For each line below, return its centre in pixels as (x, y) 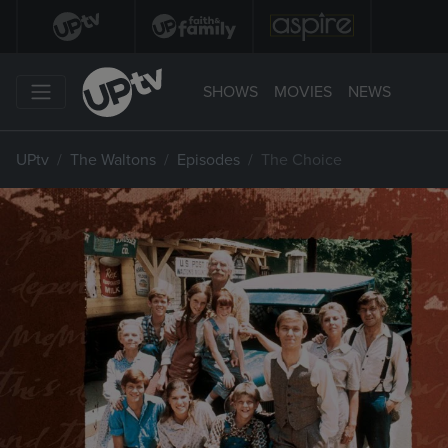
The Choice (301, 160)
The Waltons (113, 160)
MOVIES (303, 92)
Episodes (208, 160)
